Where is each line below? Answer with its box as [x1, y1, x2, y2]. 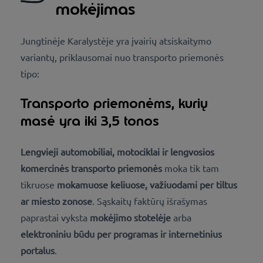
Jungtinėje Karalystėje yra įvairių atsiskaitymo [21, 35, 211, 47]
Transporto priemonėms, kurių [21, 95, 208, 113]
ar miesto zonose [21, 194, 92, 207]
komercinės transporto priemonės [21, 161, 162, 174]
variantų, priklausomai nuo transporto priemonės [21, 51, 224, 63]
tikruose [21, 178, 57, 190]
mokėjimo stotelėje [90, 211, 171, 223]
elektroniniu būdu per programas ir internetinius [21, 227, 222, 240]
